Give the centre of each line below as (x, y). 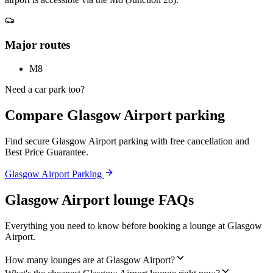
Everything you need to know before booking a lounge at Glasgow (133, 225)
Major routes (37, 45)
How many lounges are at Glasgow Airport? (90, 260)
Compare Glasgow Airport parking (115, 115)
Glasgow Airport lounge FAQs (99, 200)
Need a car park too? (45, 90)
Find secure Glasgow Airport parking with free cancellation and (127, 141)
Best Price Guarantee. (47, 152)
